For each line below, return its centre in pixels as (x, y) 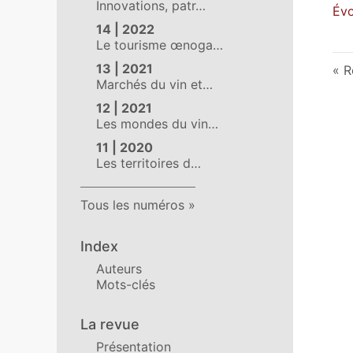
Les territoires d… (149, 163)
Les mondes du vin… (157, 124)
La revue (110, 324)
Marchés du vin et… (154, 84)
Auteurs (119, 269)
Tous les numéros (132, 205)
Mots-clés (126, 284)
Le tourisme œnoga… (160, 45)
